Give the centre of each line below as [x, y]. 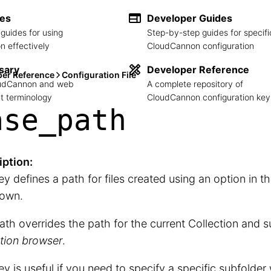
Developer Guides [190, 18]
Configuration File [99, 75]
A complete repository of [195, 83]
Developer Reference [198, 69]
